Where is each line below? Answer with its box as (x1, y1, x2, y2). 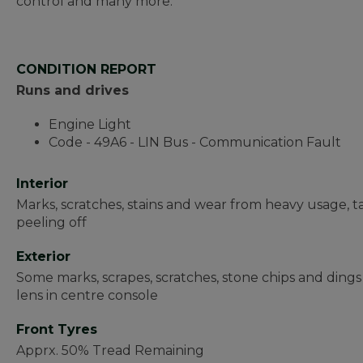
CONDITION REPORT (16, 62, 156, 77)
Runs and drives (16, 83, 129, 98)
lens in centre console (16, 288, 158, 303)
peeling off (16, 215, 87, 230)
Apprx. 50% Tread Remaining (16, 343, 204, 358)
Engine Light (49, 117, 135, 132)
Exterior (16, 249, 70, 264)
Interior (16, 176, 68, 191)
